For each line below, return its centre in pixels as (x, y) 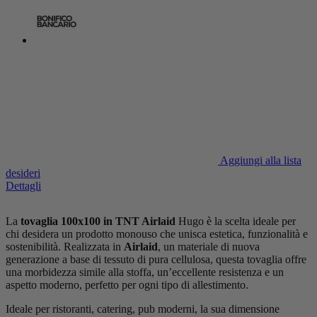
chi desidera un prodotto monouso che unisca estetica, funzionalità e (157, 234)
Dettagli (23, 185)
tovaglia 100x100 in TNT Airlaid (99, 221)
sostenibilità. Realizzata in (65, 246)
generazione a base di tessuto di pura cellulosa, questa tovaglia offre (156, 259)
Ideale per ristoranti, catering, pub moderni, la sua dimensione (143, 309)
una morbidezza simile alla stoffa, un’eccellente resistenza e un (145, 272)
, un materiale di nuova (209, 246)
